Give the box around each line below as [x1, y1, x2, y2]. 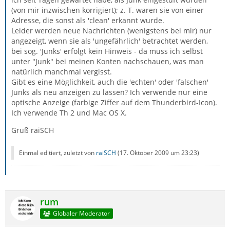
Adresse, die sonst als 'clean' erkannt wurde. [11, 15, 164, 25]
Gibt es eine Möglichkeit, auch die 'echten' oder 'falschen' [11, 77, 208, 87]
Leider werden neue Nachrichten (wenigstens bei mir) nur [11, 26, 212, 35]
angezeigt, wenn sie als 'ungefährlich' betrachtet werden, [11, 36, 208, 46]
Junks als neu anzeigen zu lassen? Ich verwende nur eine [11, 87, 207, 97]
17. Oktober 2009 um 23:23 [120, 148, 197, 157]
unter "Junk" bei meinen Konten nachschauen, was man [11, 56, 204, 66]
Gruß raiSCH [11, 125, 54, 135]
